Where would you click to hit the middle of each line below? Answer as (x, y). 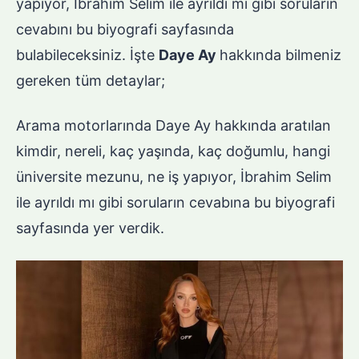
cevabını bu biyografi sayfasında (125, 30)
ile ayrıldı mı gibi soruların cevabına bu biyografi (175, 203)
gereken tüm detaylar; (91, 81)
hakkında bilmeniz (280, 55)
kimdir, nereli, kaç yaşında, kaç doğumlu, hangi (173, 151)
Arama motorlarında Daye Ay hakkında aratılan (173, 126)
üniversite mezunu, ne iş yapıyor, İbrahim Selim (174, 177)
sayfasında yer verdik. (90, 228)
